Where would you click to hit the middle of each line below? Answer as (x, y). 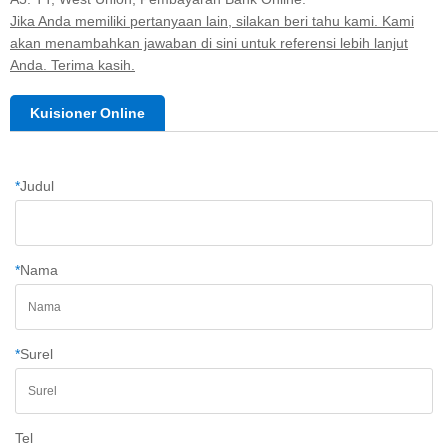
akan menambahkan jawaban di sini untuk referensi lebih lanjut (209, 42)
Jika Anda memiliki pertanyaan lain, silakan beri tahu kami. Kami (212, 20)
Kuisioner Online (87, 112)
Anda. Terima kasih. (72, 64)
